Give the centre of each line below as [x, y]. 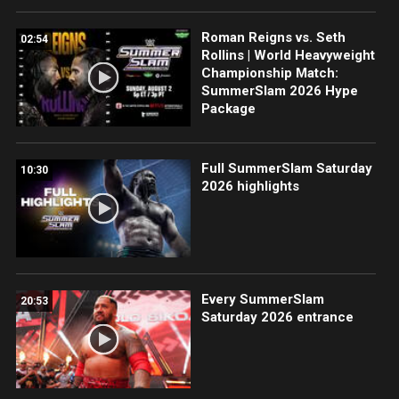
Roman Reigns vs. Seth [273, 37]
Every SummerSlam [262, 299]
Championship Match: [269, 73]
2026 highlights [250, 186]
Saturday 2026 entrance [277, 317]
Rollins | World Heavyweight [288, 55]
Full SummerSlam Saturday [286, 168]
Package [228, 108]
